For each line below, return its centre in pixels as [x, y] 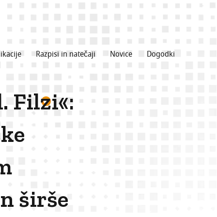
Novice [121, 54]
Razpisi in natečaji [66, 54]
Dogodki [161, 54]
